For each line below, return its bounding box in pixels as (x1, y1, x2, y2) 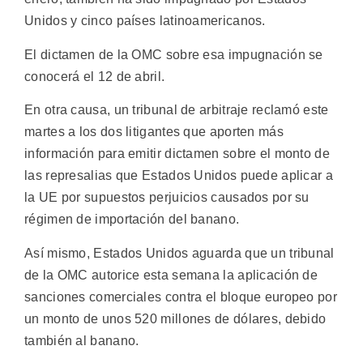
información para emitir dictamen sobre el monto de (24, 147, 330, 161)
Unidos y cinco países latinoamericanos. (24, 14, 266, 28)
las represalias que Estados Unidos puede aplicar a (24, 169, 333, 183)
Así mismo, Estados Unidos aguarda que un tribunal (24, 246, 335, 260)
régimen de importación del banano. (24, 212, 240, 227)
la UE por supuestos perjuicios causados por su (24, 190, 310, 205)
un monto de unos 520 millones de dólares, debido (24, 311, 327, 326)
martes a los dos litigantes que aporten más (24, 125, 284, 139)
